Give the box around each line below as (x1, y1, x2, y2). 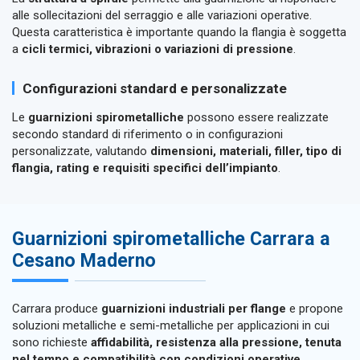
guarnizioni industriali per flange (101, 301, 286, 316)
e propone (286, 301, 343, 316)
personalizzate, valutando (12, 143, 150, 158)
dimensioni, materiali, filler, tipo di (150, 143, 342, 158)
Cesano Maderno (12, 249, 156, 272)
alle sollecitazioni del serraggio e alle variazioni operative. (12, 7, 312, 22)
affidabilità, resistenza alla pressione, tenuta (91, 334, 342, 350)
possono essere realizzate (184, 109, 329, 125)
